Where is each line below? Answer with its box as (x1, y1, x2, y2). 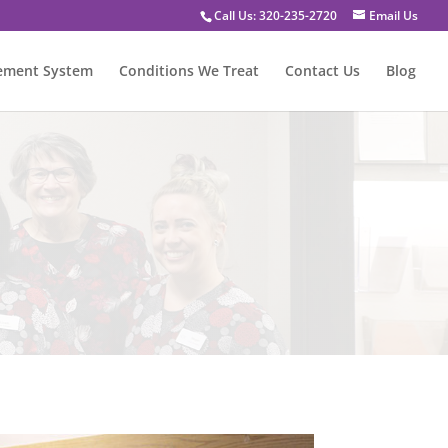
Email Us (369, 7, 418, 24)
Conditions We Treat (119, 61, 259, 80)
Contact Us (285, 61, 360, 80)
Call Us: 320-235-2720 (214, 7, 337, 24)
